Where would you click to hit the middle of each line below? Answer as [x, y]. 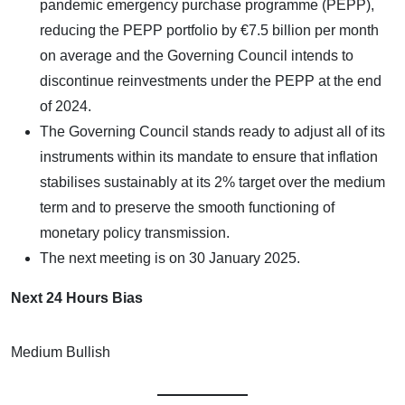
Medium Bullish [61, 352]
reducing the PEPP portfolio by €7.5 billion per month [209, 30]
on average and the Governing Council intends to [197, 55]
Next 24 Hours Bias [77, 297]
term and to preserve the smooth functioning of [187, 207]
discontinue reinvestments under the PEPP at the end [211, 80]
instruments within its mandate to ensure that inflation [209, 156]
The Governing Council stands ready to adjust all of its [212, 131]
